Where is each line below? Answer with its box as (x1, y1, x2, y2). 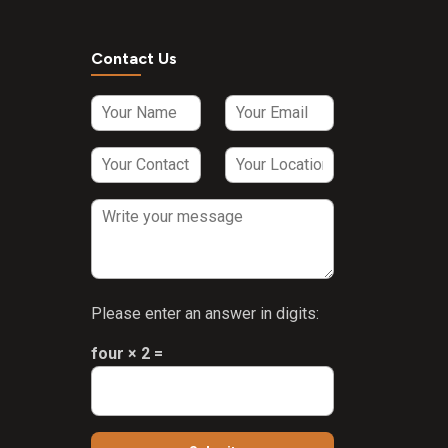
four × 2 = (91, 344, 163, 363)
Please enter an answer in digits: (91, 304, 319, 323)
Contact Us (91, 49, 177, 68)
